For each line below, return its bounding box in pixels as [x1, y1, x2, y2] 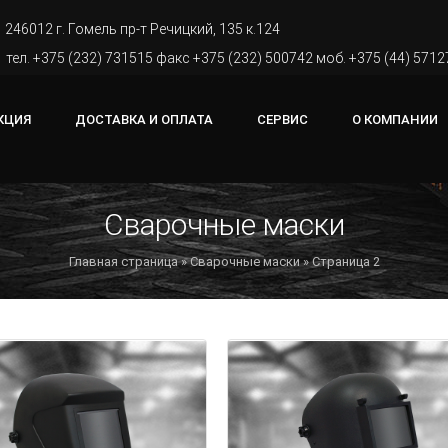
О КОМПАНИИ [352, 112, 438, 127]
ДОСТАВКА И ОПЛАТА [75, 112, 213, 127]
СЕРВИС [257, 112, 308, 127]
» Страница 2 [299, 254, 380, 269]
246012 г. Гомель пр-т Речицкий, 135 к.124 [5, 21, 281, 37]
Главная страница [68, 254, 178, 269]
